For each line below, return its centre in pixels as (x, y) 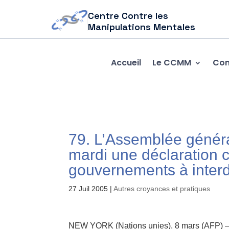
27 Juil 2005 (88, 189)
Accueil (126, 62)
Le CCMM (171, 62)
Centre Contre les (128, 16)
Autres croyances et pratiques (162, 189)
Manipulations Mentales (142, 27)
